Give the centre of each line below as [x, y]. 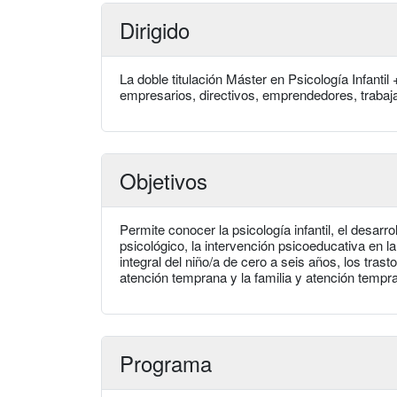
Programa [166, 363]
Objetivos [163, 181]
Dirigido [155, 30]
